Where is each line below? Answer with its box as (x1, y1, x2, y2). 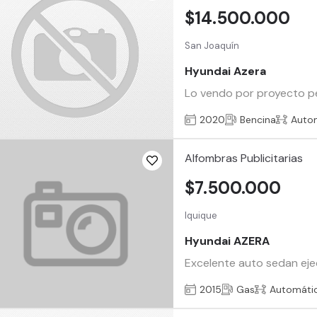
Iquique (185, 209, 218, 222)
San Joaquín (185, 40, 240, 52)
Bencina (240, 113, 277, 126)
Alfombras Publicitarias (185, 151, 304, 166)
